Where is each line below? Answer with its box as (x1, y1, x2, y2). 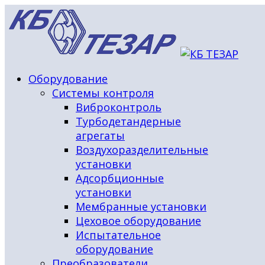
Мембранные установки (76, 199, 206, 214)
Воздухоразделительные (76, 143, 208, 157)
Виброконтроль (76, 100, 161, 114)
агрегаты (76, 128, 125, 143)
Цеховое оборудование (76, 214, 201, 228)
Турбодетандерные (76, 114, 181, 128)
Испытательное (76, 228, 161, 242)
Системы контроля (52, 86, 154, 100)
